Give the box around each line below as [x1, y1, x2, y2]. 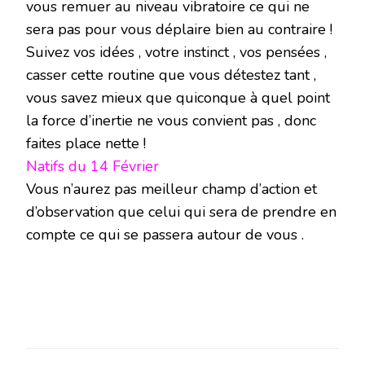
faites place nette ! [26, 133, 146, 153]
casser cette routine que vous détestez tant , [26, 64, 316, 85]
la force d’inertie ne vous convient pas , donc [26, 110, 316, 130]
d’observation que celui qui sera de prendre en [26, 201, 336, 222]
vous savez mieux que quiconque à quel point [26, 87, 330, 108]
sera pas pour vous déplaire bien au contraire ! [26, 19, 332, 39]
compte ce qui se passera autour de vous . [26, 224, 304, 244]
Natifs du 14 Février [26, 156, 159, 176]
